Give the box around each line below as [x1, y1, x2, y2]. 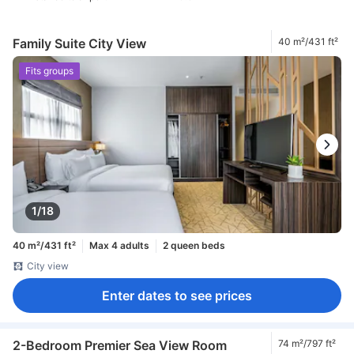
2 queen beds [163, 239, 225, 252]
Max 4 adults [89, 239, 149, 252]
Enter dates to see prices [102, 287, 252, 303]
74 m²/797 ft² [278, 337, 336, 349]
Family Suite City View [13, 35, 146, 51]
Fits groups [25, 65, 73, 77]
